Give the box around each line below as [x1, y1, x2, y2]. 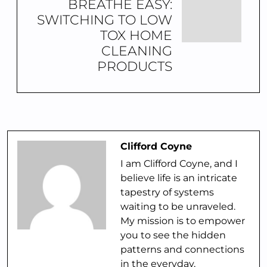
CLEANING [101, 43, 172, 59]
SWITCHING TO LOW [37, 12, 172, 28]
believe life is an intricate [120, 172, 237, 184]
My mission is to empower [120, 215, 245, 226]
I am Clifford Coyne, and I [120, 158, 238, 169]
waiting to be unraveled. [120, 201, 235, 212]
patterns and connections [120, 244, 244, 255]
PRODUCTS [97, 58, 172, 74]
